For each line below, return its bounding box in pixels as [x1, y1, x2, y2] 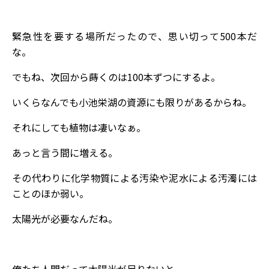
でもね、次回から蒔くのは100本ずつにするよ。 [12, 69, 220, 84]
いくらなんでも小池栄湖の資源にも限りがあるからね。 [12, 94, 252, 109]
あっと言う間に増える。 [12, 145, 118, 160]
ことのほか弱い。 [12, 186, 89, 201]
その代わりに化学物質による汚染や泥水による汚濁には [12, 170, 257, 185]
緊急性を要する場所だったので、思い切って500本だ [12, 28, 257, 43]
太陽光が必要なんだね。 [12, 211, 118, 226]
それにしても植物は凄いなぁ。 [12, 119, 146, 134]
